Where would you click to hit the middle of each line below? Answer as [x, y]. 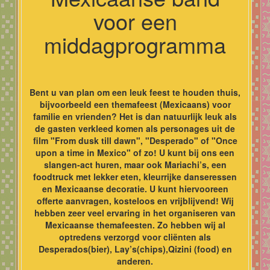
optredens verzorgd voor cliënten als [135, 237]
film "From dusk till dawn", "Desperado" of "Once [135, 140]
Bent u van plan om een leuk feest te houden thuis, [135, 92]
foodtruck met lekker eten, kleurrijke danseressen [135, 176]
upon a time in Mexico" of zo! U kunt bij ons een [135, 152]
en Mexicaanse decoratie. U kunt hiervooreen [135, 188]
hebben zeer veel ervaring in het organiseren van [135, 212]
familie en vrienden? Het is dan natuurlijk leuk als [135, 116]
